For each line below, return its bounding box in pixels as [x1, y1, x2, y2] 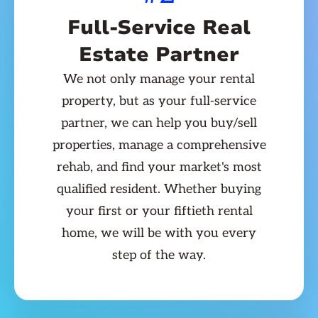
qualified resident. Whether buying [57, 182, 261, 197]
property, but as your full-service [62, 94, 256, 109]
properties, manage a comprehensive [52, 138, 266, 153]
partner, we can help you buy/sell [61, 116, 257, 131]
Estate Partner [79, 41, 239, 69]
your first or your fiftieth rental [65, 204, 253, 219]
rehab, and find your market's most [56, 160, 262, 175]
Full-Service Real [67, 14, 251, 42]
